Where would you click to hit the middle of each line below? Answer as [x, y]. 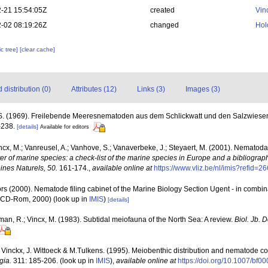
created [162, 10]
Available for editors [65, 127]
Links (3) [151, 89]
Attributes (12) [94, 89]
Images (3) [203, 89]
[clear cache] [38, 50]
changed [164, 25]
